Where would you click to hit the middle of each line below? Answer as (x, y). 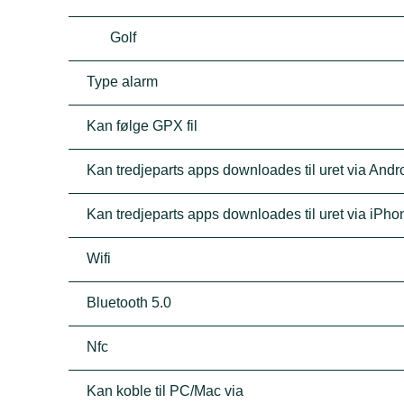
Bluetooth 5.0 (129, 303)
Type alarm (123, 82)
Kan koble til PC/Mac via (165, 391)
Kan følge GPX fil (142, 126)
